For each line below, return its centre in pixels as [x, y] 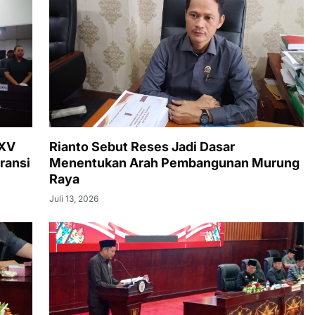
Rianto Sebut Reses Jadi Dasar [142, 147]
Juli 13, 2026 [74, 199]
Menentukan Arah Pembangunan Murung [174, 163]
